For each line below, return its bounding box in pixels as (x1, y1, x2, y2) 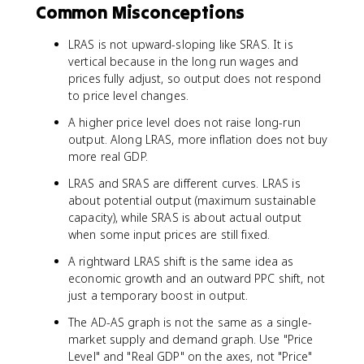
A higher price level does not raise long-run (68, 115, 301, 130)
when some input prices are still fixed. (68, 227, 271, 242)
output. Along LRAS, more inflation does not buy (68, 132, 328, 147)
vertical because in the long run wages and (68, 54, 299, 69)
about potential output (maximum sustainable (68, 193, 316, 208)
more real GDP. (68, 149, 148, 164)
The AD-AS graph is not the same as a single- (68, 314, 312, 330)
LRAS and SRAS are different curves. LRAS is (68, 175, 301, 191)
